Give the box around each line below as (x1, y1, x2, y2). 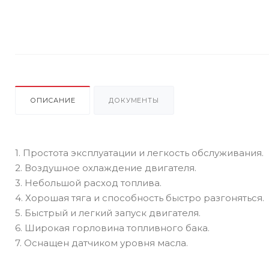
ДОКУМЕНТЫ (109, 96, 159, 104)
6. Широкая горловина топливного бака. (15, 222, 210, 234)
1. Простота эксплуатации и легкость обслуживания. (15, 147, 264, 159)
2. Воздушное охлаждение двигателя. (15, 162, 196, 174)
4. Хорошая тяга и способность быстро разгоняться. (15, 192, 264, 204)
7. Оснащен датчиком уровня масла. (15, 237, 188, 249)
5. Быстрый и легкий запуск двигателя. (15, 207, 201, 219)
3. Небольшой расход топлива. (15, 177, 162, 189)
